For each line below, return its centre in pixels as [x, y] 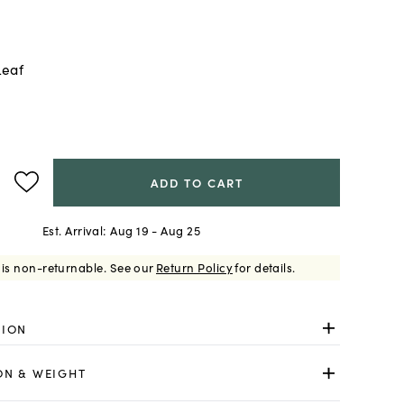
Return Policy [195, 268]
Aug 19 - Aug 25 [156, 231]
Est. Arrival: [74, 231]
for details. [265, 268]
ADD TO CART [197, 182]
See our [132, 268]
